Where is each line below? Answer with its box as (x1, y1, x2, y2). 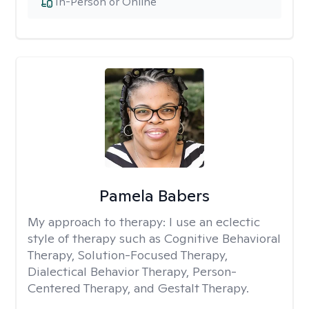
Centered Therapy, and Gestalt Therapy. (28, 280, 249, 296)
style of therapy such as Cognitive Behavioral (28, 230, 281, 246)
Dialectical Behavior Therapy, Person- (28, 263, 237, 279)
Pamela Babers (99, 185, 210, 206)
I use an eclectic (169, 214, 260, 230)
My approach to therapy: (28, 214, 169, 230)
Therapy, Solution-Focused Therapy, (28, 247, 228, 263)
